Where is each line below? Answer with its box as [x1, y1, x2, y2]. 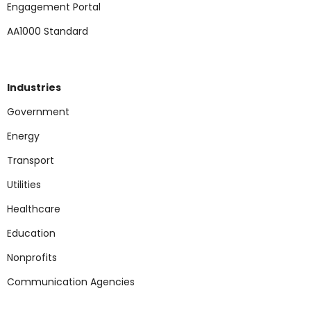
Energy [7, 128, 40, 142]
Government [7, 103, 69, 118]
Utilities [7, 176, 41, 191]
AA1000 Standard [7, 23, 88, 37]
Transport [7, 152, 54, 167]
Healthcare [7, 201, 60, 215]
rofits [32, 249, 57, 264]
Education [7, 225, 56, 239]
